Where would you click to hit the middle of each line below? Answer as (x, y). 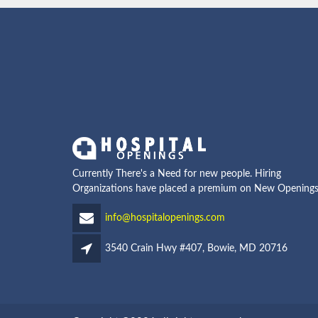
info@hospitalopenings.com (165, 218)
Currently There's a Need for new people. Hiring (177, 174)
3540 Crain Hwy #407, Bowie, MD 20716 (196, 248)
